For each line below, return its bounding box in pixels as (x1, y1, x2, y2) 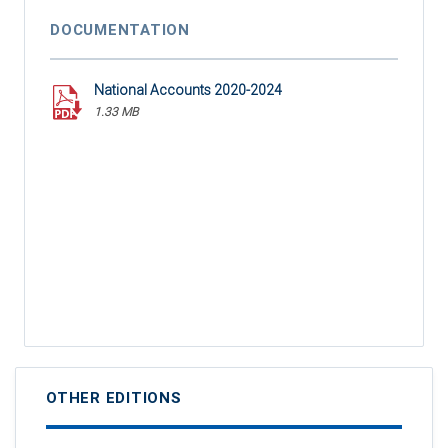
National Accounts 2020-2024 (94, 82, 282, 99)
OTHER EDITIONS (46, 389, 182, 408)
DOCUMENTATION (50, 21, 190, 40)
